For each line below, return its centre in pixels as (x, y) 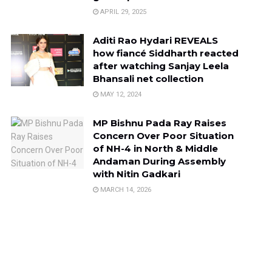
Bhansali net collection (148, 78)
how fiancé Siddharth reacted (165, 53)
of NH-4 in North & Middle (155, 148)
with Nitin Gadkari (136, 174)
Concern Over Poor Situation (163, 135)
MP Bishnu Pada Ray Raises (159, 123)
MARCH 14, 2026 (124, 189)
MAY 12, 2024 (120, 94)
